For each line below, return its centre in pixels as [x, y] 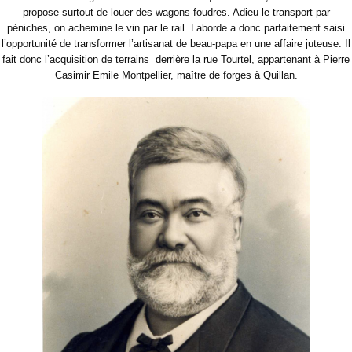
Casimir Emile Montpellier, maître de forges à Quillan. [176, 75]
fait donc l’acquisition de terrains [76, 59]
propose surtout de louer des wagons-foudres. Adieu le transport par [176, 12]
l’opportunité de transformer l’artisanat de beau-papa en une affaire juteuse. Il [176, 43]
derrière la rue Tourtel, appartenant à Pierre [253, 59]
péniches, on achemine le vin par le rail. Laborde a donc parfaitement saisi [176, 27]
